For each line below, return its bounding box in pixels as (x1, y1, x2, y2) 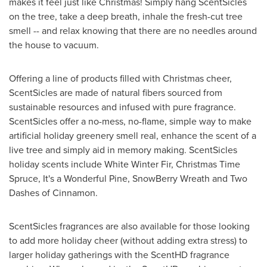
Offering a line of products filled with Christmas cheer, (9, 72, 232, 85)
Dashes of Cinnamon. (9, 186, 100, 200)
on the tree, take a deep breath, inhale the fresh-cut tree (9, 10, 243, 23)
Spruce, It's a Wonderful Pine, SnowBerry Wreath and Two (9, 172, 247, 185)
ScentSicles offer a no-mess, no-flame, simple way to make (9, 114, 252, 128)
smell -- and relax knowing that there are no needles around (9, 24, 257, 38)
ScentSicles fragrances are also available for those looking (9, 219, 250, 233)
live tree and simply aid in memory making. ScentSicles (9, 143, 237, 157)
